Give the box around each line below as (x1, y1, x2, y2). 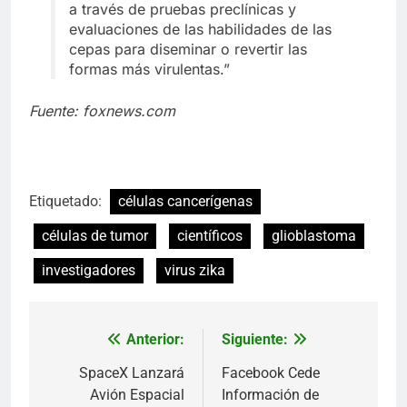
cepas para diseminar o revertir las (69, 40, 307, 59)
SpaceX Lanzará (79, 364, 184, 382)
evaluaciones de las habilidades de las (69, 20, 332, 39)
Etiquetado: (29, 193, 105, 211)
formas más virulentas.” (69, 60, 230, 79)
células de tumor (42, 227, 148, 245)
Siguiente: (222, 331, 288, 349)
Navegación (46, 332, 163, 358)
